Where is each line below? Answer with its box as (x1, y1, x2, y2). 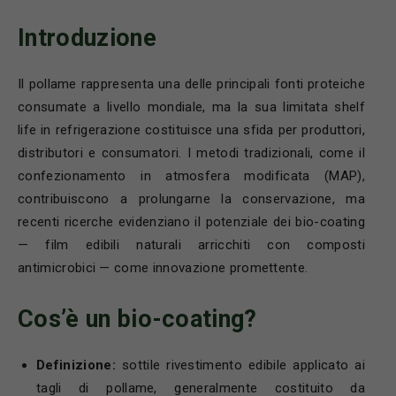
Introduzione (18, 23, 156, 52)
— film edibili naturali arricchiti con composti (18, 236, 365, 253)
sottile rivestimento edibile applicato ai (115, 356, 365, 373)
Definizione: (36, 356, 116, 373)
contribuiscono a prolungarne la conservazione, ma (18, 190, 365, 207)
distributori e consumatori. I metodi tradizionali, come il (18, 144, 365, 161)
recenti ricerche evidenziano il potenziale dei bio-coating (18, 213, 365, 230)
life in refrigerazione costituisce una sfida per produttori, (18, 121, 365, 138)
